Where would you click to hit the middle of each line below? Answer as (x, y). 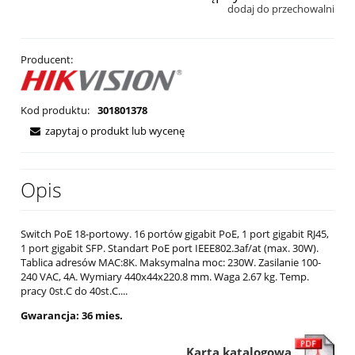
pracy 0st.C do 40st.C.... (74, 290)
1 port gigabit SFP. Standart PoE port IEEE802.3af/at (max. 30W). (170, 248)
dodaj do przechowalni (281, 9)
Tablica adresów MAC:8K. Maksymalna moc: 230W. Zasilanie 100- (171, 262)
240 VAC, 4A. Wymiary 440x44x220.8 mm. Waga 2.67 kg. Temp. (165, 276)
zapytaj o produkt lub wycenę (115, 130)
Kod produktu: (55, 110)
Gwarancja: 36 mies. (72, 315)
